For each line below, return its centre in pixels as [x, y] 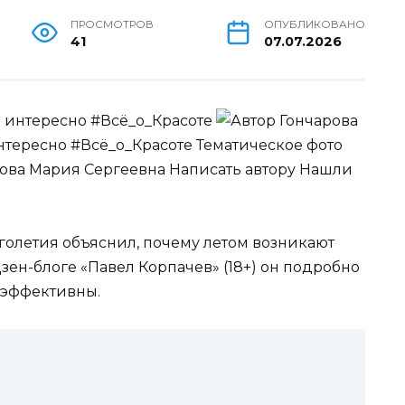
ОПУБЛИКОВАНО [315, 25]
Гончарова [319, 121]
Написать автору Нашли [261, 170]
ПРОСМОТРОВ [113, 25]
